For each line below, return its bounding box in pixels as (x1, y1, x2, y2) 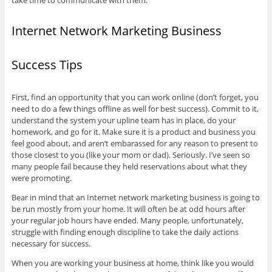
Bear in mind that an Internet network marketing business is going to (11, 192, 260, 203)
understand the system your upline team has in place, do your (11, 115, 236, 126)
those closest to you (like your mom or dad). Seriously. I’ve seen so (11, 149, 250, 161)
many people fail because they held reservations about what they (11, 161, 247, 172)
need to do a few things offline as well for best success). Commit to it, (11, 103, 259, 115)
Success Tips (11, 56, 83, 73)
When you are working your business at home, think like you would (11, 257, 254, 269)
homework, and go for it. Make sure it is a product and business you (11, 126, 256, 138)
